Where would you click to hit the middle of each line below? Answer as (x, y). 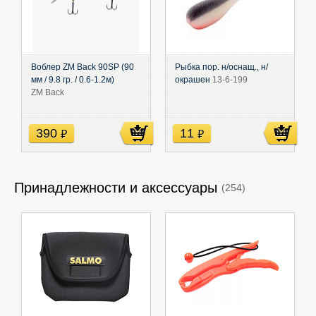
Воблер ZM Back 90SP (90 (83, 67)
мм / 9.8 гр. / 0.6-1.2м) (73, 80)
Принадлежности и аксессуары (116, 188)
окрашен (194, 80)
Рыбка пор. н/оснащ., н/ (221, 67)
